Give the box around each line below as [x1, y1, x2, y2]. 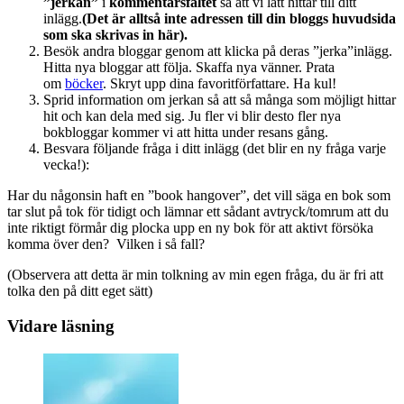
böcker [65, 76, 103, 92]
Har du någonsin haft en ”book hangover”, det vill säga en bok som [7, 188, 390, 204]
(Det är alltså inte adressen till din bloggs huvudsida [82, 11, 396, 27]
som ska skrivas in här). [43, 27, 188, 43]
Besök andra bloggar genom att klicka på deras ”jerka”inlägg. [43, 43, 392, 60]
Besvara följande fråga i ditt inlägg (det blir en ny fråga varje [43, 141, 386, 157]
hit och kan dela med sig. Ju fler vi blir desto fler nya [43, 108, 341, 124]
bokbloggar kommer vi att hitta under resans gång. [43, 124, 328, 141]
